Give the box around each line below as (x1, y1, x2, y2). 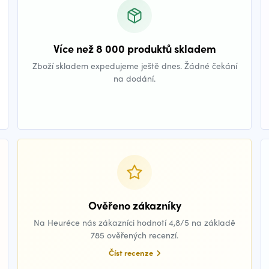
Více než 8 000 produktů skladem (53, 41, 216, 56)
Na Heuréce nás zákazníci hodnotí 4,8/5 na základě (34, 216, 235, 228)
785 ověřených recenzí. (91, 229, 178, 241)
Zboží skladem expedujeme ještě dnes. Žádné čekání (32, 59, 237, 71)
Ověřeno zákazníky (88, 198, 181, 213)
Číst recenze (108, 247, 155, 258)
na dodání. (113, 72, 156, 84)
